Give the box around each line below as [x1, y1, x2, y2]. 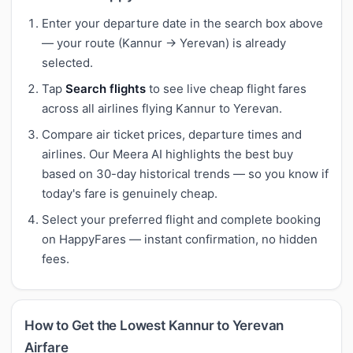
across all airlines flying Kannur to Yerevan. [42, 100, 282, 116]
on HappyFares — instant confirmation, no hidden [42, 231, 318, 247]
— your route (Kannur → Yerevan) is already [42, 35, 286, 50]
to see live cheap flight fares [146, 80, 307, 96]
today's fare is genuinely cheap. [42, 185, 217, 201]
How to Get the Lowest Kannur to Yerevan [24, 317, 284, 333]
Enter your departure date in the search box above [42, 15, 323, 31]
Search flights [65, 80, 146, 96]
